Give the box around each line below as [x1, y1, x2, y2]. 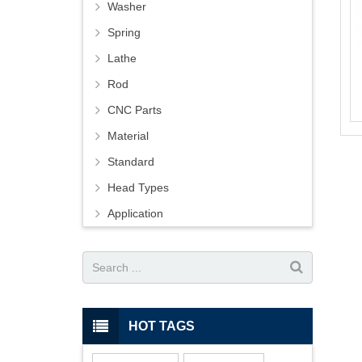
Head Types [107, 181, 169, 195]
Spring [107, 26, 141, 40]
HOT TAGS [128, 318, 195, 333]
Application [107, 207, 163, 221]
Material [107, 129, 149, 143]
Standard [107, 155, 154, 169]
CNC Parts [107, 103, 162, 117]
